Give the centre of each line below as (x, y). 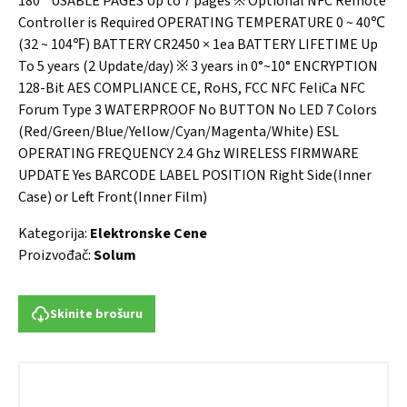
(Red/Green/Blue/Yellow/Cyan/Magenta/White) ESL (179, 132)
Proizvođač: (56, 256)
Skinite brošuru (96, 314)
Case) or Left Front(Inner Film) (113, 198)
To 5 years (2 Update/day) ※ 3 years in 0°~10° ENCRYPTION (198, 67)
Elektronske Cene (149, 234)
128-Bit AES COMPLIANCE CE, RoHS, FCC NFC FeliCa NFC (192, 89)
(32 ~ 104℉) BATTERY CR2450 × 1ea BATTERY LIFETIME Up (198, 45)
